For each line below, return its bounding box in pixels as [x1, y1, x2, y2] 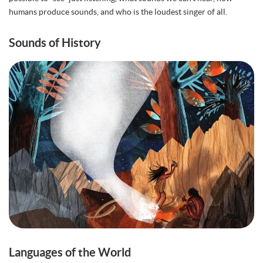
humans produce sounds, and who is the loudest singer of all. [9, 7, 227, 16]
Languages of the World [9, 245, 131, 259]
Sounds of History [9, 36, 101, 49]
